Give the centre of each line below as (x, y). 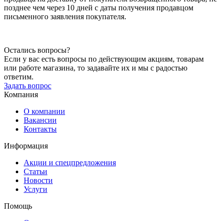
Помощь (18, 206)
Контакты (40, 129)
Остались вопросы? (37, 50)
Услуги (36, 189)
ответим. (19, 76)
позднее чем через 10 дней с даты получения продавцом (99, 7)
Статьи (36, 171)
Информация (26, 146)
